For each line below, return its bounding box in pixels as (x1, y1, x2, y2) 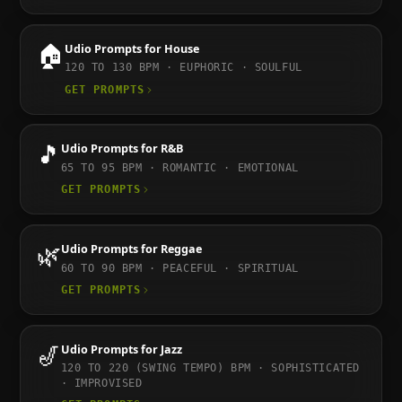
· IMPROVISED (60, 377, 143, 390)
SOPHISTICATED (271, 362, 360, 375)
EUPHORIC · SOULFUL (179, 61, 302, 74)
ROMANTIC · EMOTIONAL (162, 162, 299, 175)
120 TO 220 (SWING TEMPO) (60, 362, 224, 375)
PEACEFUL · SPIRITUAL (162, 261, 299, 275)
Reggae (160, 241, 202, 258)
